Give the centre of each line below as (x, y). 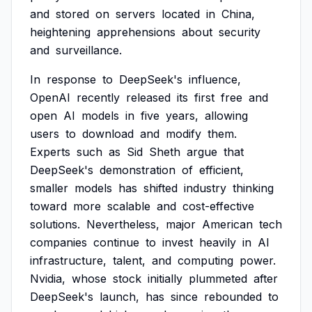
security (240, 32)
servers (135, 14)
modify (184, 134)
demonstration (138, 170)
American (227, 224)
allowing (226, 116)
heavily (218, 242)
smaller (49, 188)
